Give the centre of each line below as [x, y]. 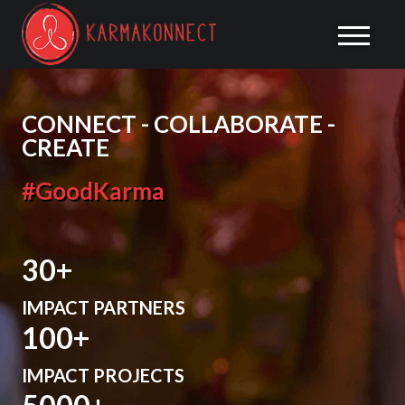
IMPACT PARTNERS [103, 307]
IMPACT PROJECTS [103, 375]
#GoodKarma [93, 191]
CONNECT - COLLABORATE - [178, 124]
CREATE [65, 147]
